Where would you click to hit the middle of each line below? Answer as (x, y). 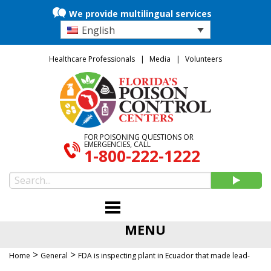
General (54, 256)
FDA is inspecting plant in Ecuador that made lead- (164, 256)
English (99, 30)
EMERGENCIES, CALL (117, 145)
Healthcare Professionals (92, 59)
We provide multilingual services (140, 14)
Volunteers (204, 59)
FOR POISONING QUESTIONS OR (139, 137)
